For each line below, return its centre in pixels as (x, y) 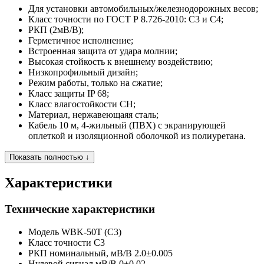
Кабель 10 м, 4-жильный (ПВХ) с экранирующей (127, 126)
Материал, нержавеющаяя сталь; (93, 115)
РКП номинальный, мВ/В (80, 253)
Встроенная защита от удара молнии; (103, 51)
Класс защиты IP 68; (69, 94)
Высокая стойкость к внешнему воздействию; (121, 62)
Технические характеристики (80, 209)
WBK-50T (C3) (91, 232)
